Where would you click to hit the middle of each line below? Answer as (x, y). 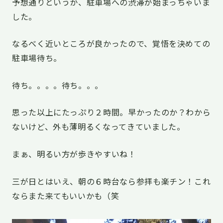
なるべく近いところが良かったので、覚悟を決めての (111, 44)
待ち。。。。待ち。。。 (58, 85)
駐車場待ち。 (37, 58)
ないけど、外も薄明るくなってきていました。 (99, 127)
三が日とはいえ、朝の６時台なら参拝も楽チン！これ (111, 181)
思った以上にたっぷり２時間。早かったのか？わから (111, 112)
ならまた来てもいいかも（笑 (66, 195)
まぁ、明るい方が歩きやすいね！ (74, 154)
